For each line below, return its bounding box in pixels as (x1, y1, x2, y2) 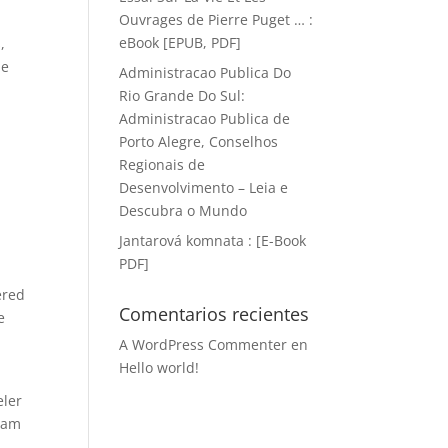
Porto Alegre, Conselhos (119, 132, 279, 151)
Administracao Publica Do (119, 63, 292, 82)
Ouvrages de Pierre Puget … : (119, 10, 314, 29)
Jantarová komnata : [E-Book (119, 231, 307, 250)
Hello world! (119, 358, 200, 377)
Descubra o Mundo (119, 201, 248, 220)
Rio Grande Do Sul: (119, 86, 246, 105)
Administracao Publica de (119, 109, 291, 128)
